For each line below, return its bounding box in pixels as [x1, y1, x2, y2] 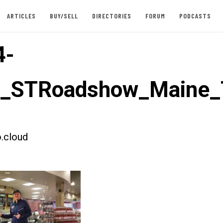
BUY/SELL [49, 11, 78, 20]
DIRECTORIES [92, 11, 131, 20]
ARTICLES [6, 11, 36, 20]
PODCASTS [179, 11, 211, 20]
